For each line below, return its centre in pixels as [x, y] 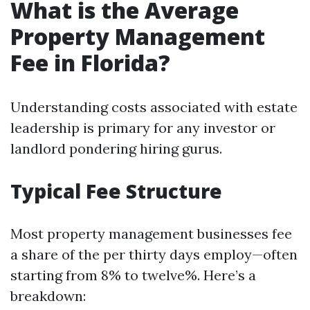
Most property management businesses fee [151, 234]
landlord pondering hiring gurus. [116, 148]
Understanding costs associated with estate [154, 107]
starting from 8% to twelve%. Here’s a [133, 275]
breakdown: [48, 296]
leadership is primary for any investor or [143, 128]
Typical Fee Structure [116, 191]
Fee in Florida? [90, 63]
